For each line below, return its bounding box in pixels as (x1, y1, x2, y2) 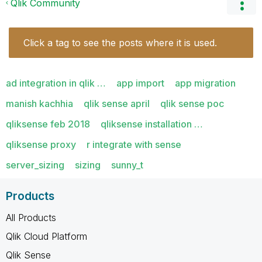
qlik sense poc (160, 97, 224, 109)
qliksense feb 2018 (6, 118, 90, 130)
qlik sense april (84, 97, 150, 109)
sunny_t (111, 158, 143, 171)
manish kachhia (6, 97, 73, 109)
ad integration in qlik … (6, 77, 106, 89)
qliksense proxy (6, 138, 76, 150)
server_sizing (6, 158, 64, 171)
